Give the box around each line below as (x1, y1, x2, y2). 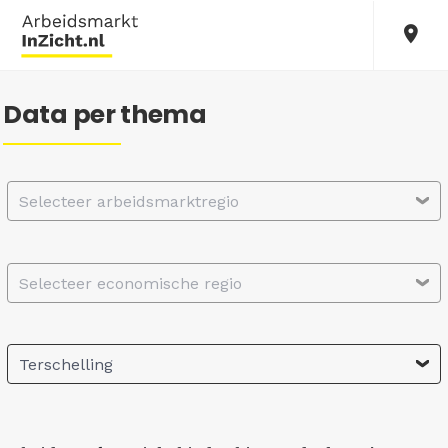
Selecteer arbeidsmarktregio (19, 192, 239, 211)
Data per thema (3, 97, 207, 132)
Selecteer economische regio (19, 273, 242, 293)
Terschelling (19, 355, 113, 375)
